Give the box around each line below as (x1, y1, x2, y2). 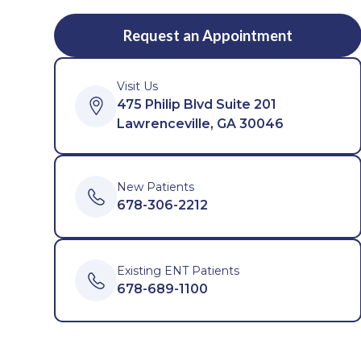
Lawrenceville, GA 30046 (117, 116, 284, 131)
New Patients (117, 179, 195, 194)
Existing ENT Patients (117, 263, 240, 278)
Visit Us (117, 79, 159, 93)
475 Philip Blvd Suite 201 (117, 97, 277, 112)
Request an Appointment (123, 26, 293, 44)
